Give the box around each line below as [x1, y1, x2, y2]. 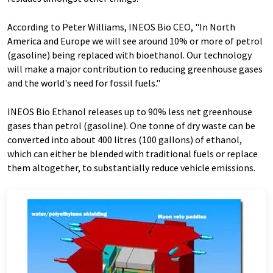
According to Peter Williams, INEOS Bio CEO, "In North [7, 21, 235, 33]
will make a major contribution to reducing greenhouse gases [7, 63, 263, 75]
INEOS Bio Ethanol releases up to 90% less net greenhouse [7, 105, 252, 118]
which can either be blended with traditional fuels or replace [7, 147, 258, 160]
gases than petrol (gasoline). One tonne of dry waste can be [7, 119, 255, 132]
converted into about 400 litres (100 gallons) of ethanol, [7, 133, 242, 146]
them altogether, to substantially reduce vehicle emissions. [7, 161, 255, 174]
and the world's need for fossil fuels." [7, 77, 160, 89]
